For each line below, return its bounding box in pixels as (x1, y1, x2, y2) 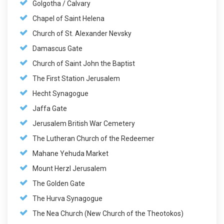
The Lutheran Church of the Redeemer (32, 134, 154, 142)
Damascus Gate (32, 44, 82, 52)
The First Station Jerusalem (32, 74, 120, 82)
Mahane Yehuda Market (32, 149, 108, 157)
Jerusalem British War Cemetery (32, 119, 135, 127)
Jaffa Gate (32, 104, 67, 112)
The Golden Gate (32, 179, 85, 187)
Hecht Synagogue (32, 89, 88, 97)
